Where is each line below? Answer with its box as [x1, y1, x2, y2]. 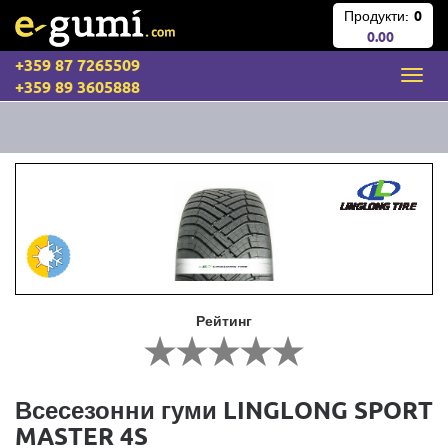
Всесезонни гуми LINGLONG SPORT [15, 394, 433, 425]
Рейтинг [196, 311, 252, 329]
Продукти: [343, 6, 409, 25]
